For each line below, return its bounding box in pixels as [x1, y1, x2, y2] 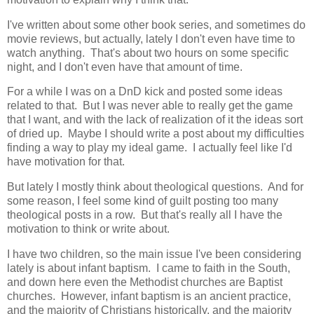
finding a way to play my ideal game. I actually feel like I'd [7, 142, 292, 154]
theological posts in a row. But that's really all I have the [7, 209, 282, 221]
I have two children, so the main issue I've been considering [7, 248, 301, 261]
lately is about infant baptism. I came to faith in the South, [7, 262, 290, 275]
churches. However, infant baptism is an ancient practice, [7, 290, 291, 303]
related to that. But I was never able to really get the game [7, 100, 293, 112]
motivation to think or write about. [7, 223, 170, 235]
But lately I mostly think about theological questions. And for [7, 181, 303, 193]
